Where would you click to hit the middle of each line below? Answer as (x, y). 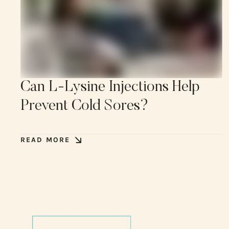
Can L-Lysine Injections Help (110, 87)
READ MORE (45, 140)
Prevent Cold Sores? (85, 106)
